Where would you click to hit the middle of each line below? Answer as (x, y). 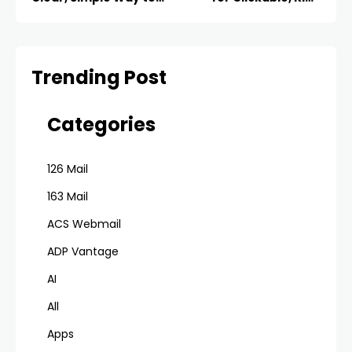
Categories (101, 124)
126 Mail (68, 169)
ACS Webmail (84, 224)
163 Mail (68, 196)
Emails (301, 15)
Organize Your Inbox (92, 15)
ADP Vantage (83, 251)
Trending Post (99, 77)
